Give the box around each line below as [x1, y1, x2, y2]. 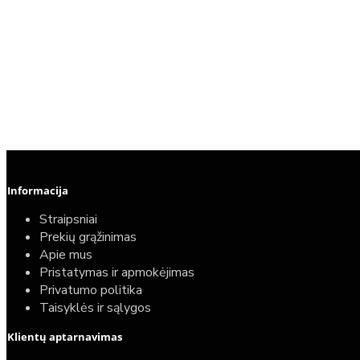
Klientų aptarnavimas [7, 329, 122, 344]
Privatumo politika [39, 281, 142, 299]
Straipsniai [39, 211, 97, 228]
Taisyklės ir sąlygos [39, 299, 151, 317]
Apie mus [39, 246, 92, 264]
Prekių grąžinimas [39, 228, 137, 246]
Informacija [7, 183, 68, 198]
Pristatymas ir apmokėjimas [39, 264, 194, 281]
